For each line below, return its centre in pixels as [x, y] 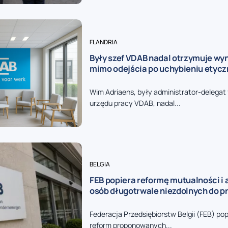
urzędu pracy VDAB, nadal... [135, 103]
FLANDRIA [103, 42]
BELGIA [99, 164]
